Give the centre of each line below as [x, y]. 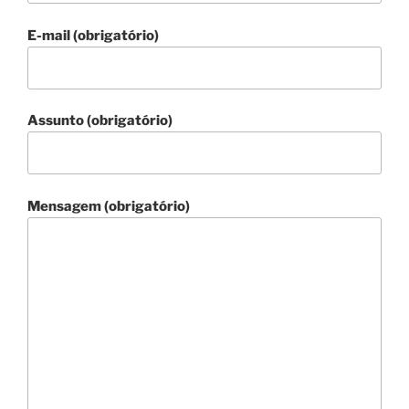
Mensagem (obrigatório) [109, 206]
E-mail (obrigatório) [93, 35]
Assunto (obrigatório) [100, 121]
